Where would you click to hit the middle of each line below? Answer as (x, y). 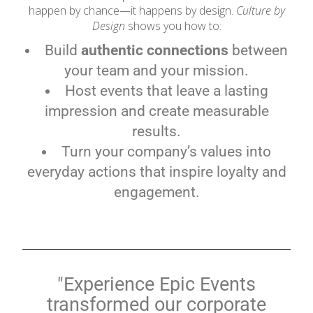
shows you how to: (173, 26)
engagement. (156, 192)
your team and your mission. (156, 71)
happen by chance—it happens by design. (132, 10)
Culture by (260, 10)
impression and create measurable (156, 111)
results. (156, 131)
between (258, 50)
